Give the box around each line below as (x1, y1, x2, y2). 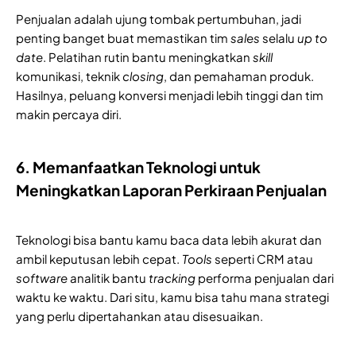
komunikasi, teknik (16, 68, 122, 84)
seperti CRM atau (212, 251, 313, 267)
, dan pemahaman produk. (164, 68, 314, 84)
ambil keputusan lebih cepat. (16, 251, 182, 267)
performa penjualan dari (195, 270, 334, 286)
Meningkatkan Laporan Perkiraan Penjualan (16, 180, 327, 200)
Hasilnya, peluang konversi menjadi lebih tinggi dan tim (16, 87, 323, 103)
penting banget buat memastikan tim (16, 30, 230, 46)
